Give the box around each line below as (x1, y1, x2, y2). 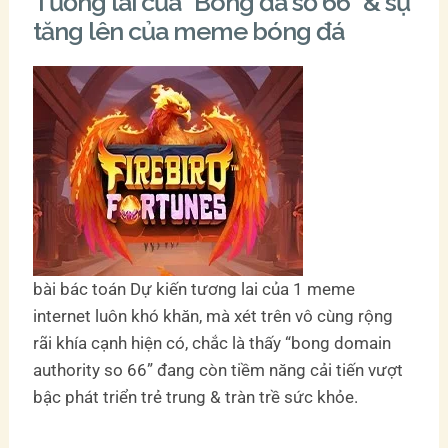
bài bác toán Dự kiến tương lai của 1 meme (33, 278, 356, 299)
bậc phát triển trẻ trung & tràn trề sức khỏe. (33, 386, 359, 407)
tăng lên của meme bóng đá (33, 15, 345, 46)
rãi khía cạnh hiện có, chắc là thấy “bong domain (33, 332, 392, 353)
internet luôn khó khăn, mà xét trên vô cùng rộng (33, 305, 394, 326)
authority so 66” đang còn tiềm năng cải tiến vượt (33, 359, 404, 380)
